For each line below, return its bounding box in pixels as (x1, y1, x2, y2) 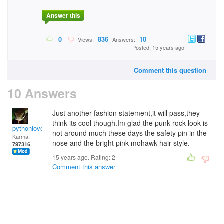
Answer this (46, 11, 80, 20)
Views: (75, 35, 95, 44)
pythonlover (12, 123, 46, 133)
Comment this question (134, 65, 206, 75)
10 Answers (7, 84, 77, 102)
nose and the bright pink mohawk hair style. (52, 138, 190, 148)
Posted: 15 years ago (132, 43, 184, 52)
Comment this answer (52, 162, 115, 171)
